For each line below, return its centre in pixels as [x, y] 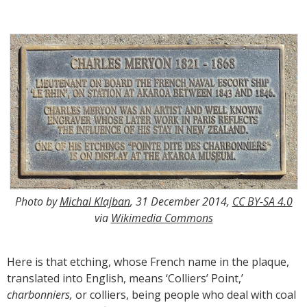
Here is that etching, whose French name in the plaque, [148, 262]
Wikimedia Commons [162, 218]
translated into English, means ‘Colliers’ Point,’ [125, 279]
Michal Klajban [95, 202]
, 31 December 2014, [181, 202]
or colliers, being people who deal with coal [186, 295]
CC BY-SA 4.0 [262, 202]
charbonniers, [41, 295]
